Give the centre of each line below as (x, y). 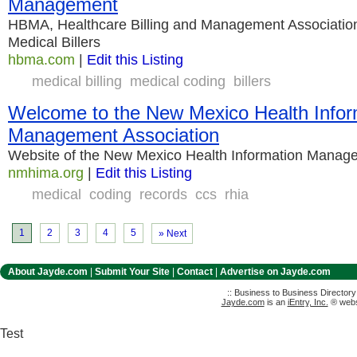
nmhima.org (46, 173)
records (163, 194)
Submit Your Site (132, 272)
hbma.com (41, 59)
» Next (172, 233)
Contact (195, 272)
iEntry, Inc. (308, 302)
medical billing (77, 81)
